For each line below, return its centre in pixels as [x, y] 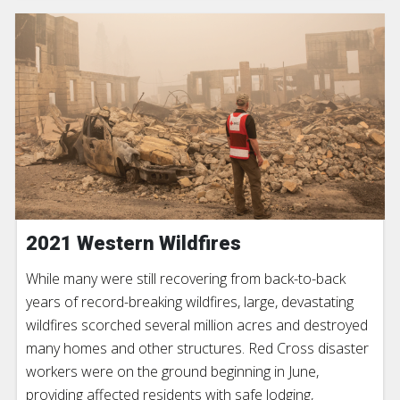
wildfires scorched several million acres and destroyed [197, 325]
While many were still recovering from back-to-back [186, 278]
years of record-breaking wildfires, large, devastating [190, 301]
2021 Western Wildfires [133, 243]
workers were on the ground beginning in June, [172, 371]
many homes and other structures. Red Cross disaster [197, 348]
